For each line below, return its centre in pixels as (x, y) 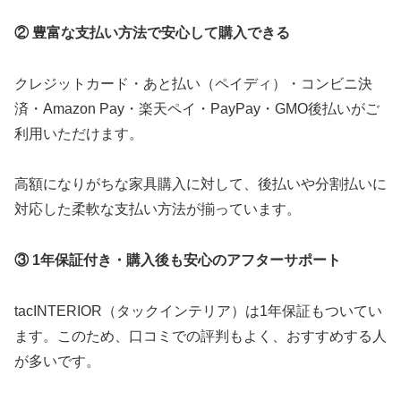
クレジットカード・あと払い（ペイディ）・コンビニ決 (193, 83)
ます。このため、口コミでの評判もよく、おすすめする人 (200, 336)
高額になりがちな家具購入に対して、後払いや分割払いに (200, 184)
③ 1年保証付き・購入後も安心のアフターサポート (178, 260)
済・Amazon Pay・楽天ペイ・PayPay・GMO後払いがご (197, 108)
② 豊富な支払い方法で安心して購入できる (152, 32)
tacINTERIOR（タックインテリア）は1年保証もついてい (198, 311)
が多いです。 (57, 361)
